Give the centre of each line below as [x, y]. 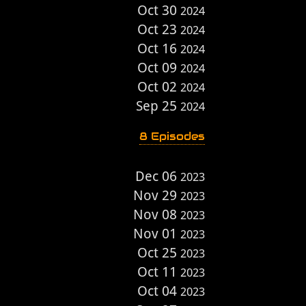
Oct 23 [159, 29]
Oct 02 [159, 87]
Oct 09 [159, 68]
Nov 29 [157, 195]
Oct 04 [159, 291]
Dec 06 [158, 176]
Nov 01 [157, 234]
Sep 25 [158, 106]
